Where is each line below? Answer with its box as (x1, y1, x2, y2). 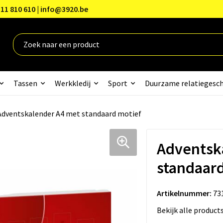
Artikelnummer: (156, 188, 212, 198)
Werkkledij (54, 78, 91, 88)
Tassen (13, 78, 37, 88)
